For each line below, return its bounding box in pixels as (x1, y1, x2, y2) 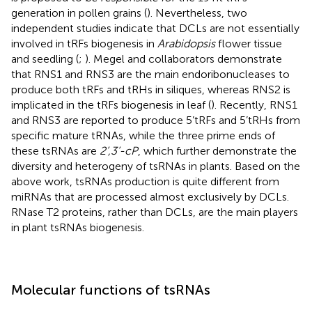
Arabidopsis (157, 36, 215, 50)
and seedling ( (11, 52, 79, 65)
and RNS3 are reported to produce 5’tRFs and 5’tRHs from (11, 113, 300, 127)
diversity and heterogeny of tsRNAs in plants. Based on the (11, 159, 300, 173)
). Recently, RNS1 (211, 97, 297, 111)
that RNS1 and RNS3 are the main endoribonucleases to (11, 67, 290, 81)
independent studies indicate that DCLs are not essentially (11, 21, 299, 35)
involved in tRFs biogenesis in (11, 36, 157, 50)
